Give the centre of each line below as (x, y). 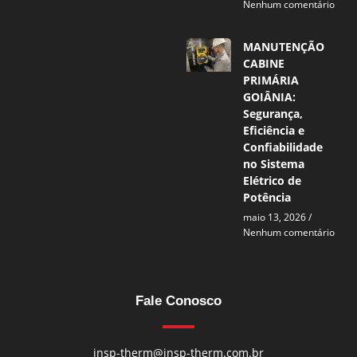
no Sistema (274, 163)
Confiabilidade (283, 147)
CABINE (264, 63)
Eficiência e (274, 130)
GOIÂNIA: (270, 96)
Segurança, (273, 113)
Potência (267, 197)
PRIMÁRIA (271, 80)
